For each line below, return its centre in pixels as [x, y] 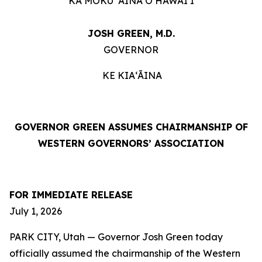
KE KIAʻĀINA [131, 75]
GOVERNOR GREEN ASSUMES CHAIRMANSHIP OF [131, 127]
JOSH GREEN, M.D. [131, 33]
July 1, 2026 [36, 211]
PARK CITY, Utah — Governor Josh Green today [116, 237]
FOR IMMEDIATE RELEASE [71, 195]
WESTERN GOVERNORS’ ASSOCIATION [131, 143]
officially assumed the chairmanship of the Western [125, 253]
